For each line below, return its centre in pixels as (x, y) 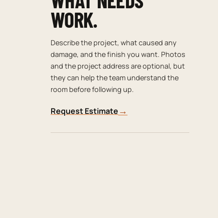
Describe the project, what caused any (114, 42)
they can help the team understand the (115, 77)
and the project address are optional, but (118, 66)
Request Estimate (84, 111)
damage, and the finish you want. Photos (118, 54)
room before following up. (92, 89)
